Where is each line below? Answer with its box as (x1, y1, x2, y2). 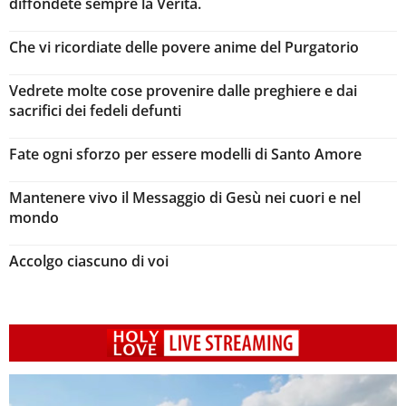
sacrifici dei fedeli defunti (9, 100, 181, 121)
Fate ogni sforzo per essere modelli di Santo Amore (9, 143, 362, 164)
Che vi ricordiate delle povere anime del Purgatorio (9, 36, 359, 57)
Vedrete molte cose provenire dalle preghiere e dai (9, 80, 357, 101)
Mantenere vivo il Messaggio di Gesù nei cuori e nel (9, 187, 361, 208)
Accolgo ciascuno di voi (9, 250, 169, 271)
